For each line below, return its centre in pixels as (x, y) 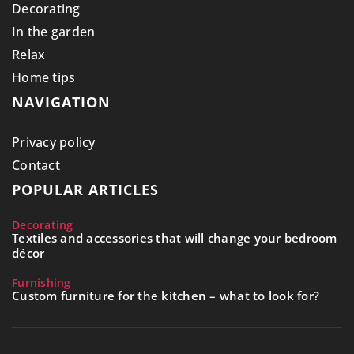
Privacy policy (54, 142)
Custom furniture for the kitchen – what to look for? (166, 295)
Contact (36, 165)
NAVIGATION (61, 102)
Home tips (44, 77)
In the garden (54, 31)
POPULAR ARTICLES (85, 189)
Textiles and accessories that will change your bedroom (175, 237)
